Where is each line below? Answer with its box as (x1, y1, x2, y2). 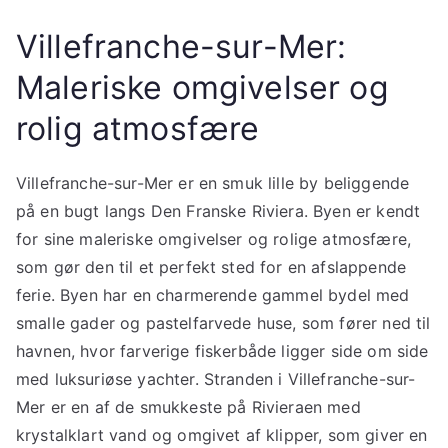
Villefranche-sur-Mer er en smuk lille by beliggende (16, 172, 410, 193)
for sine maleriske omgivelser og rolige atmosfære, (16, 228, 412, 249)
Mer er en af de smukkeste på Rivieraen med (16, 396, 361, 417)
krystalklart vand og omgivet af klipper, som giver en (16, 424, 428, 445)
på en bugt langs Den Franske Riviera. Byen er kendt (16, 200, 421, 221)
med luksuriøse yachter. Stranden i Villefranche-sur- (16, 368, 416, 389)
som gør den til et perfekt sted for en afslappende (16, 256, 407, 277)
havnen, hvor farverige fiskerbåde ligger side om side (16, 340, 429, 361)
